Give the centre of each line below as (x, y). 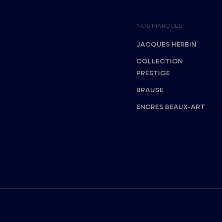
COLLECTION (159, 61)
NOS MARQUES (159, 26)
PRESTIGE (153, 73)
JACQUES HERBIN (166, 44)
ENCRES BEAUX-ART (170, 107)
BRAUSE (150, 90)
